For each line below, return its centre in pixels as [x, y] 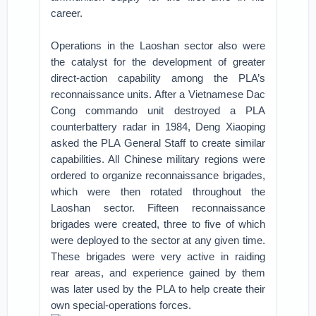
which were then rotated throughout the [158, 192]
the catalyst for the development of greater [158, 62]
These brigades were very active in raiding [158, 256]
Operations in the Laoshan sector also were [158, 45]
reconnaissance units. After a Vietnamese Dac [158, 94]
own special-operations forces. [121, 305]
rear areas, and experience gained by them [158, 273]
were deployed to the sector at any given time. [158, 240]
